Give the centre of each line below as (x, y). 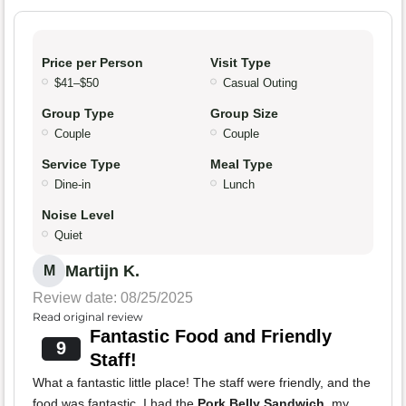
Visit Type (241, 63)
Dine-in (72, 185)
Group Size (244, 114)
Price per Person (92, 63)
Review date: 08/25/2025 (113, 298)
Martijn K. (102, 271)
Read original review (88, 317)
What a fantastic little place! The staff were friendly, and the (202, 383)
